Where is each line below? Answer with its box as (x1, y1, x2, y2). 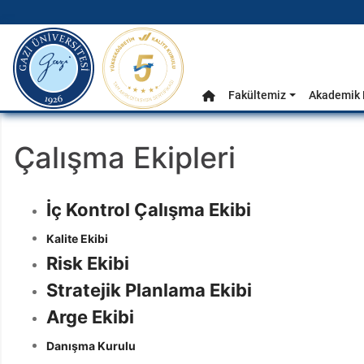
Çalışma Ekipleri (14, 140, 236, 175)
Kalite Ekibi (46, 232, 108, 245)
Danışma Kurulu (46, 339, 136, 353)
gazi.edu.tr (12, 28, 70, 42)
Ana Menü (12, 68, 65, 82)
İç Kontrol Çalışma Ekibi (46, 199, 251, 220)
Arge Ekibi (46, 306, 134, 327)
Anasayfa (207, 96, 257, 109)
